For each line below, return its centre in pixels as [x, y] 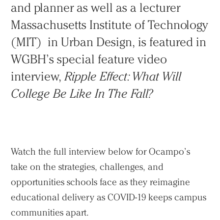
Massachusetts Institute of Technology [110, 25]
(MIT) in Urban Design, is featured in [109, 42]
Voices [26, 104]
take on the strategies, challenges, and [87, 167]
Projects [29, 68]
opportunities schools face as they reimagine [101, 182]
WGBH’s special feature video [89, 59]
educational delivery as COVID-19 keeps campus [109, 197]
